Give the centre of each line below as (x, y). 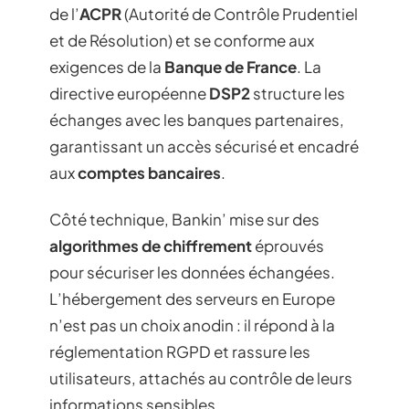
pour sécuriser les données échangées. (192, 273)
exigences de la (107, 66)
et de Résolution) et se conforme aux (182, 40)
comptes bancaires (149, 172)
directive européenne (129, 93)
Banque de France (231, 66)
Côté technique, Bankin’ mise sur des (184, 220)
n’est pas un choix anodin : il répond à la (192, 325)
